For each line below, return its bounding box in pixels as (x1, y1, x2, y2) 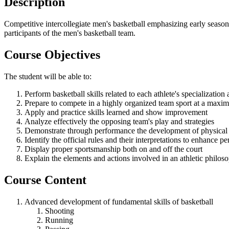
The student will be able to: (4, 72, 91, 81)
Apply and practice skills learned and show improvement (25, 107, 208, 117)
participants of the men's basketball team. (4, 29, 135, 38)
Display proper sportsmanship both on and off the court (25, 144, 202, 153)
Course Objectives (4, 48, 100, 62)
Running (45, 215, 73, 224)
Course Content (4, 173, 86, 187)
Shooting (45, 206, 74, 215)
